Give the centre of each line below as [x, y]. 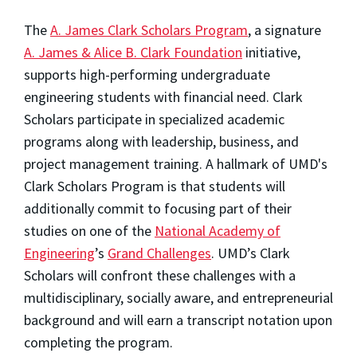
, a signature [284, 30]
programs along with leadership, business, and [161, 142]
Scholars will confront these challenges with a [160, 276]
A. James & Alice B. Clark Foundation [133, 53]
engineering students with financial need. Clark [163, 97]
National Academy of [218, 231]
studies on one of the [89, 231]
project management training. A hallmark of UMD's [176, 164]
